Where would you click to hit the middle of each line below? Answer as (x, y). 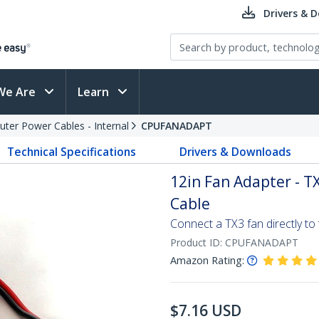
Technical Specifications (72, 152)
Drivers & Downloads (235, 152)
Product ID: (198, 242)
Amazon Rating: (207, 260)
